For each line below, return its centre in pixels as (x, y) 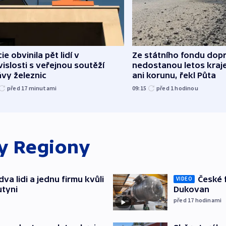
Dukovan (191, 189)
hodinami (208, 200)
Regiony (52, 147)
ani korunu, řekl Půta (174, 75)
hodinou (186, 88)
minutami (43, 88)
